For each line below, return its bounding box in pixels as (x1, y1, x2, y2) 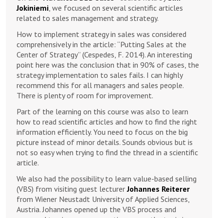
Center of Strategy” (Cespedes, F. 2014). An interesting (17, 50, 192, 59)
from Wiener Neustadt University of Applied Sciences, (17, 194, 189, 204)
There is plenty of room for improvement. (17, 91, 153, 100)
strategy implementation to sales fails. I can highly (17, 70, 182, 80)
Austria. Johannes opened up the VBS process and (17, 204, 176, 214)
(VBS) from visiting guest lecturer (17, 184, 127, 194)
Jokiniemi (17, 3, 49, 13)
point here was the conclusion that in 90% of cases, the (17, 60, 199, 70)
